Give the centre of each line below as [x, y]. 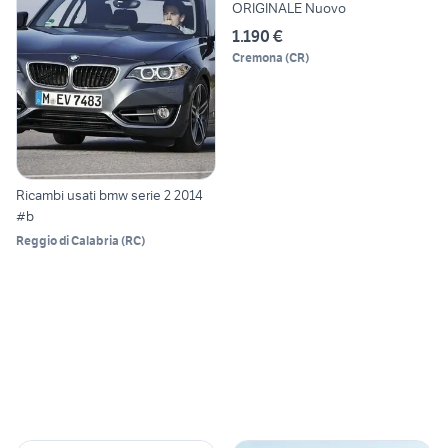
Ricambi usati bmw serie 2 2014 [109, 194]
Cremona [257, 58]
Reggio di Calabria [67, 240]
